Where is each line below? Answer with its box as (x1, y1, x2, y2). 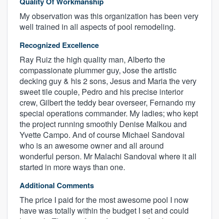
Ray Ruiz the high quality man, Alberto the (20, 53, 165, 65)
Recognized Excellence (20, 39, 99, 50)
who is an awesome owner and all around (20, 139, 164, 151)
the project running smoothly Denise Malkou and (20, 118, 187, 130)
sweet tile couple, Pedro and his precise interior (20, 86, 183, 97)
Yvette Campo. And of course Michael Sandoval (20, 129, 185, 140)
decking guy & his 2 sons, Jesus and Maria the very (20, 75, 197, 87)
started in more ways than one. (20, 161, 125, 173)
